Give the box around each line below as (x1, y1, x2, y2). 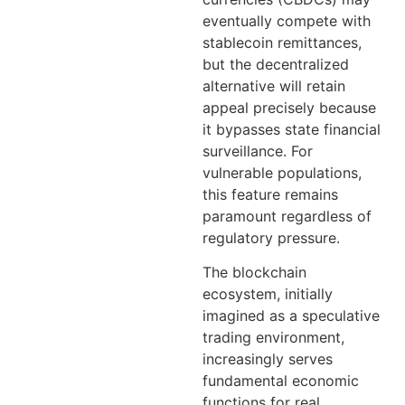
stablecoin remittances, (202, 33, 362, 52)
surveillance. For (202, 141, 313, 160)
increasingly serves (202, 350, 333, 369)
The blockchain (202, 263, 306, 282)
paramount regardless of (202, 206, 372, 225)
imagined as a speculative (202, 306, 380, 325)
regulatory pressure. (202, 228, 340, 247)
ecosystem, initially (202, 285, 333, 304)
